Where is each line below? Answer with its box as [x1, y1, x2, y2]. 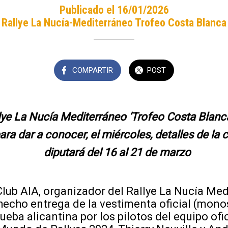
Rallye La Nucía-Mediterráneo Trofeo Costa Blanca [2, 16, 226, 29]
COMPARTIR [72, 65, 113, 75]
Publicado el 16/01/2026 [59, 3, 169, 16]
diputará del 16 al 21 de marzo [43, 146, 193, 159]
